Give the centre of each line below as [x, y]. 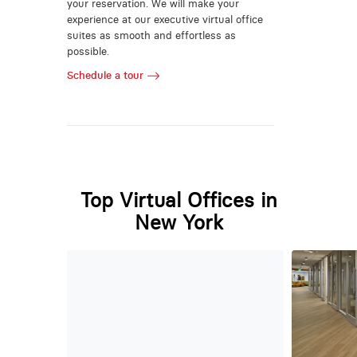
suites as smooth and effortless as [151, 36]
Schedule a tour [105, 75]
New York [178, 222]
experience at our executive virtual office [165, 20]
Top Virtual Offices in [178, 200]
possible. [88, 52]
